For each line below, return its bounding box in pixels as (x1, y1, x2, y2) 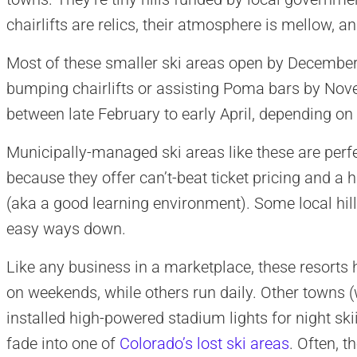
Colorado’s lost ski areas (119, 334, 289, 354)
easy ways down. (6, 219, 126, 239)
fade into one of (6, 334, 120, 354)
